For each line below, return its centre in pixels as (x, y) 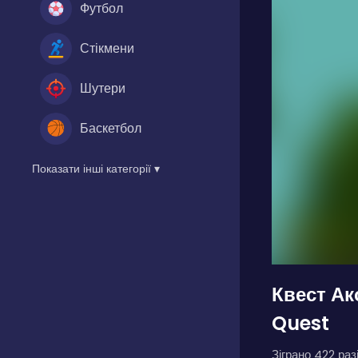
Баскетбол (111, 128)
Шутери (103, 88)
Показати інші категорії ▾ (96, 168)
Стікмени (107, 48)
